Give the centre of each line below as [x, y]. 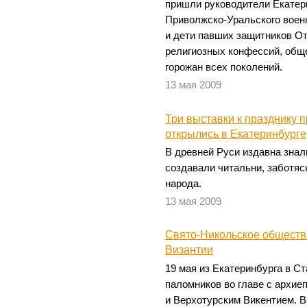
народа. [184, 183]
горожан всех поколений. [224, 67]
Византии [189, 250]
